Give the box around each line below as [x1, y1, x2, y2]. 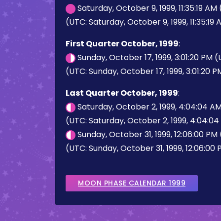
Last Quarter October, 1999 [66, 87, 178, 99]
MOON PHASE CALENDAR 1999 [78, 178, 185, 188]
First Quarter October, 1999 [66, 38, 179, 49]
